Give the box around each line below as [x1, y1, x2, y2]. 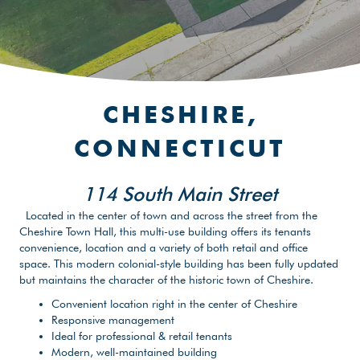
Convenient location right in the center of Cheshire [51, 297, 297, 310]
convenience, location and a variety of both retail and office [19, 240, 308, 254]
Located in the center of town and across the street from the [26, 208, 317, 222]
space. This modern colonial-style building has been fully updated [19, 256, 338, 270]
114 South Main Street [83, 182, 277, 206]
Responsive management [51, 313, 174, 326]
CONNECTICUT [74, 133, 286, 162]
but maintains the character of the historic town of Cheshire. [19, 272, 313, 286]
